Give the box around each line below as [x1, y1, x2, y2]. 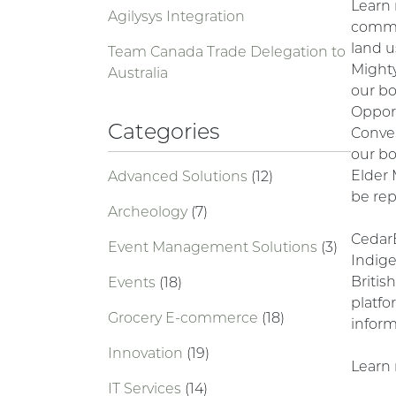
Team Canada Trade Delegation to [108, 43, 346, 60]
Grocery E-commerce [108, 309, 262, 326]
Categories [108, 118, 219, 144]
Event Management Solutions [108, 239, 321, 255]
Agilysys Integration [108, 8, 245, 25]
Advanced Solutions [108, 168, 251, 185]
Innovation [108, 345, 187, 362]
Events [108, 274, 159, 291]
